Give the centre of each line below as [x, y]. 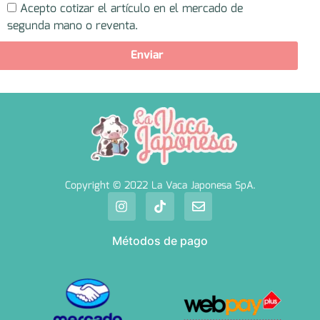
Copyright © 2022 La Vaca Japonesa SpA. [160, 186]
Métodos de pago [160, 240]
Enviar [147, 55]
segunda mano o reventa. [72, 26]
